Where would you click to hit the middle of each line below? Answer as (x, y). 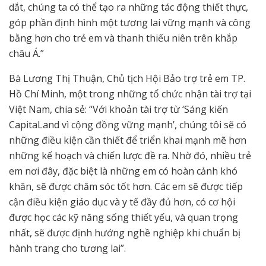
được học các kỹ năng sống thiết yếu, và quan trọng (123, 218)
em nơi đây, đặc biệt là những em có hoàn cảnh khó (123, 171)
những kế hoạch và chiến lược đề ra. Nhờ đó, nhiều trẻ (130, 156)
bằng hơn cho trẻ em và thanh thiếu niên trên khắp (123, 38)
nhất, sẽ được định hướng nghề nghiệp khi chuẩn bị (125, 233)
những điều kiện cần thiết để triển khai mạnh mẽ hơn (128, 140)
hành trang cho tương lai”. (67, 248)
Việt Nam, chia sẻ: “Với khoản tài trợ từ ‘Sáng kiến (118, 110)
